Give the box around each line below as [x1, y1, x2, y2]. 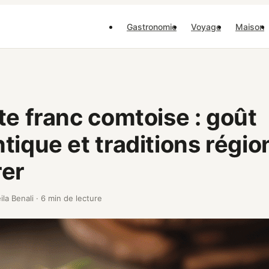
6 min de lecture [41, 193, 102, 203]
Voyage [191, 21, 221, 32]
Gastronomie [127, 21, 177, 32]
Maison [235, 21, 264, 32]
